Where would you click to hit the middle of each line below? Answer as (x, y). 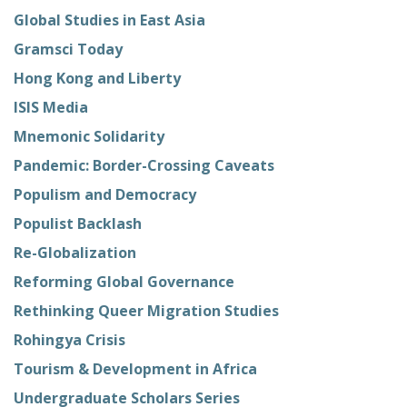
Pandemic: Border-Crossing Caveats (144, 165)
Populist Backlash (78, 223)
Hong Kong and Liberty (97, 78)
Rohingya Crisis (69, 339)
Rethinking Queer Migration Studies (146, 310)
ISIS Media (51, 107)
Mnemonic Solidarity (89, 136)
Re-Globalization (75, 252)
